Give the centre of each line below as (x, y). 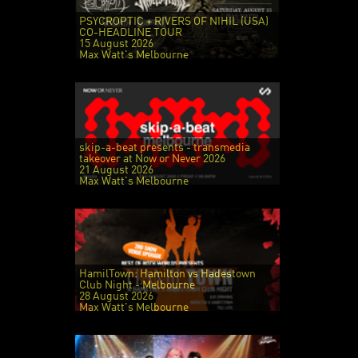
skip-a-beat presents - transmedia (164, 147)
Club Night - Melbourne (137, 285)
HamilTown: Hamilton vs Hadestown (167, 274)
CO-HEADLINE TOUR (130, 32)
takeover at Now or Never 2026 (152, 159)
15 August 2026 (116, 44)
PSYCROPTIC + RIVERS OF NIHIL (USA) (173, 21)
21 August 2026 (116, 170)
